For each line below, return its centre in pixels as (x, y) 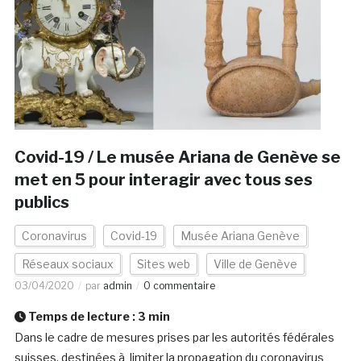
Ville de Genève (255, 264)
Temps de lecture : (81, 317)
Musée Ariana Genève (240, 236)
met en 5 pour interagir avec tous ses (163, 180)
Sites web (163, 264)
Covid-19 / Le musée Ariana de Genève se (177, 158)
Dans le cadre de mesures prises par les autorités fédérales (174, 338)
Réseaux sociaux (67, 264)
